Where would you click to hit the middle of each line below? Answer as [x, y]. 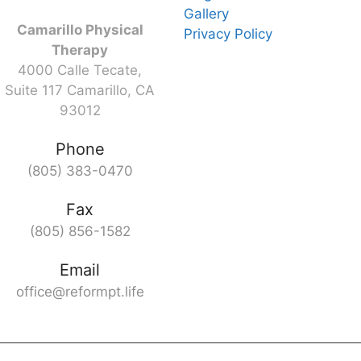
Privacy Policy [228, 33]
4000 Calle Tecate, [80, 71]
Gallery [206, 13]
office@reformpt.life [80, 292]
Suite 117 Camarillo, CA [80, 91]
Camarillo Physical [80, 30]
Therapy [80, 50]
